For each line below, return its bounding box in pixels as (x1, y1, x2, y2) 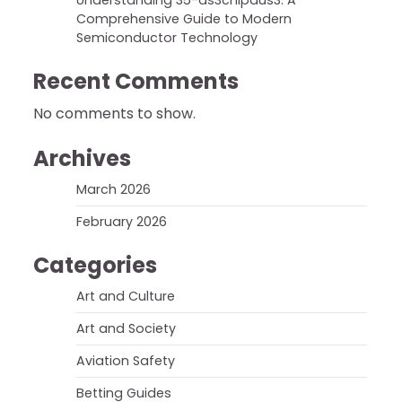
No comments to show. (33, 103, 196, 124)
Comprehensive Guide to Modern (76, 10, 292, 28)
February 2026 (76, 213, 167, 231)
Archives (33, 144, 131, 173)
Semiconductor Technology (76, 29, 258, 47)
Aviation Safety (76, 352, 175, 370)
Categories (33, 250, 157, 280)
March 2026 (76, 180, 151, 198)
